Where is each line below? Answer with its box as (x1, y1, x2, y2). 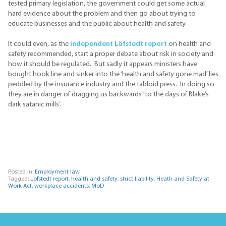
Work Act (8, 183, 32, 190)
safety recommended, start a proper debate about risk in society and (8, 50, 213, 58)
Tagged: (8, 176, 30, 183)
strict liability (120, 176, 154, 183)
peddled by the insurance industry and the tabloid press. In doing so (8, 80, 214, 88)
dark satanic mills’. (8, 100, 61, 108)
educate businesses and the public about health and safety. (8, 20, 188, 28)
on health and (167, 40, 211, 48)
